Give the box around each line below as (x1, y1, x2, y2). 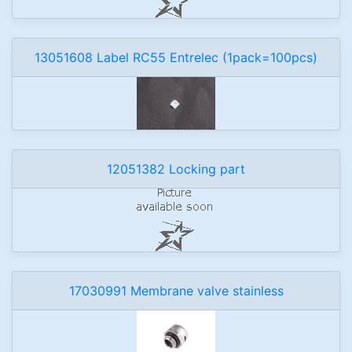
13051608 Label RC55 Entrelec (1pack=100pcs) (35, 49, 317, 65)
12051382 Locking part (107, 161, 245, 177)
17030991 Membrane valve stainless (68, 283, 284, 299)
